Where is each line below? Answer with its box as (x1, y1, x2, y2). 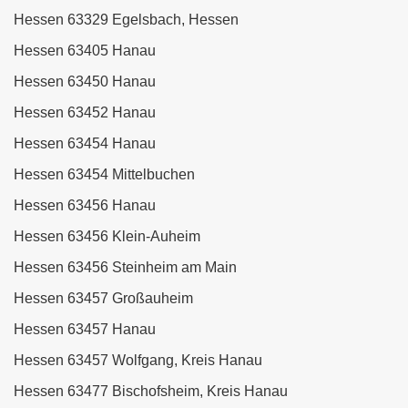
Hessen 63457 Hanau (14, 321, 156, 338)
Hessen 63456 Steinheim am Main (14, 260, 237, 276)
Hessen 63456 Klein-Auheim (14, 229, 200, 245)
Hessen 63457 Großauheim (14, 291, 193, 307)
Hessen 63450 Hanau (14, 74, 156, 90)
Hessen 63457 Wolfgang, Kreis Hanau (14, 352, 262, 369)
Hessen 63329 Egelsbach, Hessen (14, 12, 239, 28)
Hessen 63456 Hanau (14, 198, 156, 214)
